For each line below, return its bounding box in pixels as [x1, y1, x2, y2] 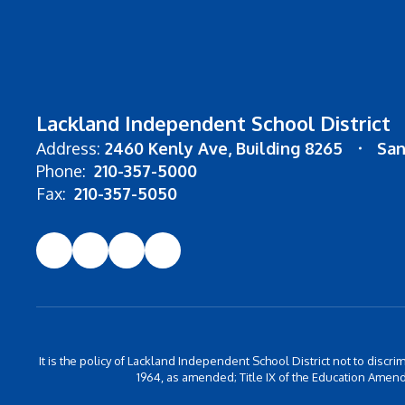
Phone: [36, 161, 86, 182]
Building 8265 [236, 138, 343, 159]
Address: [36, 138, 100, 159]
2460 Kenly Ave [105, 138, 228, 159]
